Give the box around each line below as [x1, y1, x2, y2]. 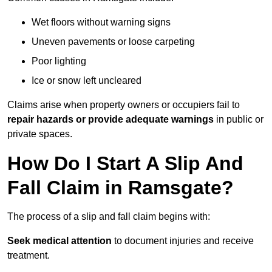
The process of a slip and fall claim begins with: [7, 211, 210, 222]
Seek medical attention [7, 236, 112, 246]
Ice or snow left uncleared [32, 75, 141, 86]
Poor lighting [32, 56, 86, 67]
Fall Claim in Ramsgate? [7, 177, 234, 199]
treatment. [7, 250, 50, 261]
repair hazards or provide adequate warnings [7, 114, 214, 125]
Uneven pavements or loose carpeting [32, 36, 195, 47]
